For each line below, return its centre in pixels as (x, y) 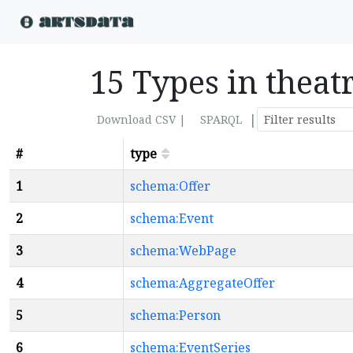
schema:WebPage (183, 251)
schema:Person (175, 315)
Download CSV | (141, 119)
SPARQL (221, 119)
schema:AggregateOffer (203, 283)
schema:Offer (170, 186)
